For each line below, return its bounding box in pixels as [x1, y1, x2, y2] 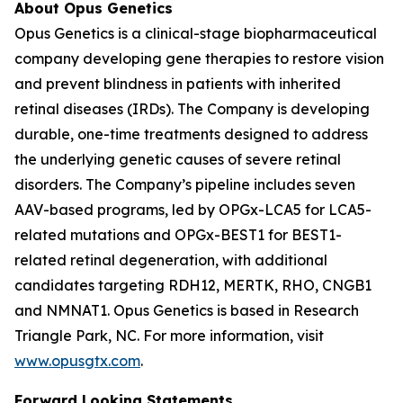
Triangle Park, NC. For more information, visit [14, 327, 324, 345]
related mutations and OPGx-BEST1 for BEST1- [14, 226, 342, 244]
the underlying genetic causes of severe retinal [14, 150, 341, 168]
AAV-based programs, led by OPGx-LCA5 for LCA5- [14, 201, 372, 219]
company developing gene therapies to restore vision [14, 49, 384, 67]
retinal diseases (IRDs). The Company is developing [14, 100, 370, 118]
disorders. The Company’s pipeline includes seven [14, 175, 355, 193]
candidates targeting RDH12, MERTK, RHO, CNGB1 [14, 276, 372, 294]
